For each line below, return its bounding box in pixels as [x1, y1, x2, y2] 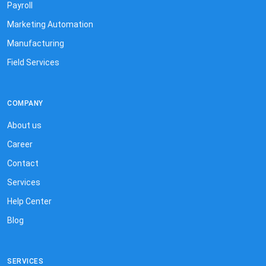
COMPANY [7, 99, 43, 107]
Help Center [7, 196, 52, 206]
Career [7, 139, 33, 149]
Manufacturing [7, 38, 64, 48]
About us [7, 120, 42, 130]
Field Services [7, 57, 59, 67]
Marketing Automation [7, 19, 93, 29]
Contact [7, 158, 39, 168]
